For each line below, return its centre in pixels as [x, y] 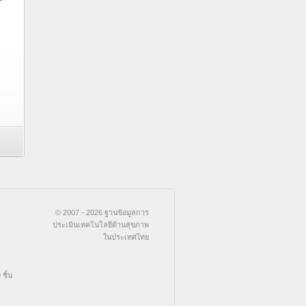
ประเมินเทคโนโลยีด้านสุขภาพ [101, 225]
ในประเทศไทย [126, 237]
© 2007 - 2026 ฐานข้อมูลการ [102, 212]
